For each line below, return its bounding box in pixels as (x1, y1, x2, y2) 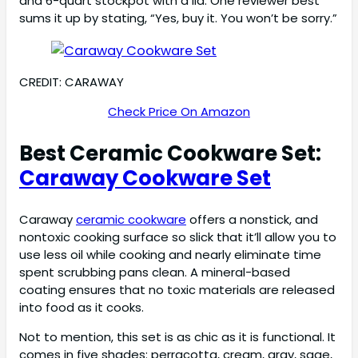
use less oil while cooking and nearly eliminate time (19, 246, 321, 264)
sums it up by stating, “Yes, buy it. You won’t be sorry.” (19, 10, 337, 27)
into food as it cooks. (19, 299, 144, 316)
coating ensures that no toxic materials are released (19, 281, 335, 299)
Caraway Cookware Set (19, 163, 271, 193)
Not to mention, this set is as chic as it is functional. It (19, 328, 336, 346)
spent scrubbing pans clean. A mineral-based (19, 264, 290, 281)
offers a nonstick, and (186, 211, 318, 229)
